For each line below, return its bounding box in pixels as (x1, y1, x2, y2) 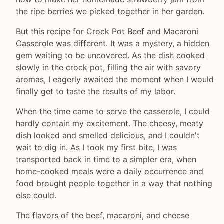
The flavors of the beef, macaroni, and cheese (16, 210, 189, 221)
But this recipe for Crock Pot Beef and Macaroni (16, 26, 198, 37)
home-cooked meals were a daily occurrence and (16, 166, 203, 177)
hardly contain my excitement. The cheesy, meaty (16, 118, 203, 129)
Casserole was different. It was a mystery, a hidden (16, 38, 209, 49)
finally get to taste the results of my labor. (16, 86, 175, 97)
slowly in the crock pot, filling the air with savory (16, 62, 201, 73)
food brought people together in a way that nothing (16, 178, 212, 189)
